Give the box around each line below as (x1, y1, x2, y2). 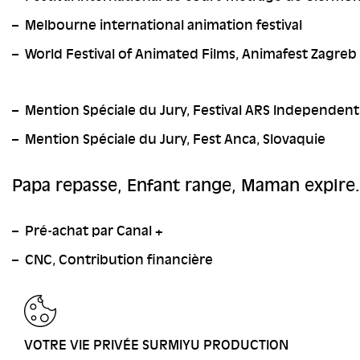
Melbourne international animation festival (25, 18, 302, 34)
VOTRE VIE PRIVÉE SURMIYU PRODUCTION (24, 337, 288, 353)
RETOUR (12, 321, 64, 337)
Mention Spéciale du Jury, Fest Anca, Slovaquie (25, 132, 325, 148)
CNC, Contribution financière (25, 252, 213, 268)
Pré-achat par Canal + (25, 223, 163, 239)
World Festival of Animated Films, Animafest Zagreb (25, 47, 357, 63)
